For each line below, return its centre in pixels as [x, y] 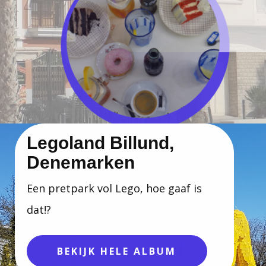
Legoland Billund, [100, 143]
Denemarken [81, 162]
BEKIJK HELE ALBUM [117, 251]
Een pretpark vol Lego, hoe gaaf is [114, 188]
